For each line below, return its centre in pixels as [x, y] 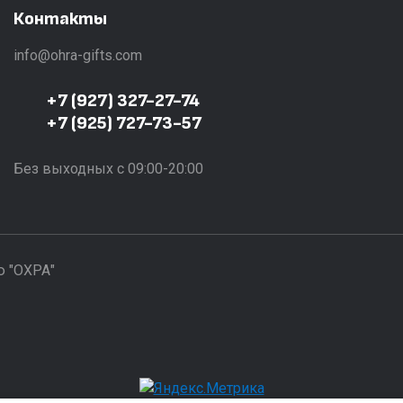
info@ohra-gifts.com [77, 56]
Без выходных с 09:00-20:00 [108, 169]
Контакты [60, 19]
